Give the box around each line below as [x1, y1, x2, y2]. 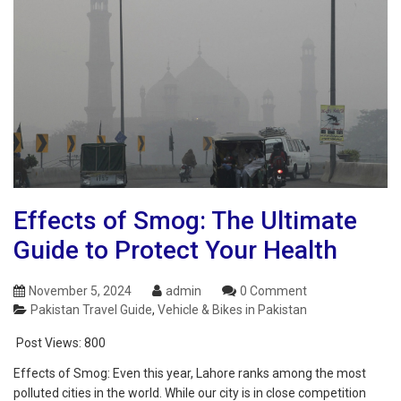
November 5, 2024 [29, 284, 132, 299]
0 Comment [240, 284, 307, 299]
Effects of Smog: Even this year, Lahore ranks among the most [13, 366, 366, 381]
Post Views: [16, 336, 81, 351]
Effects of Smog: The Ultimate [13, 206, 357, 236]
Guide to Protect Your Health [13, 235, 337, 266]
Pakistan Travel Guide [30, 303, 152, 318]
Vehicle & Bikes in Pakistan [158, 303, 307, 318]
